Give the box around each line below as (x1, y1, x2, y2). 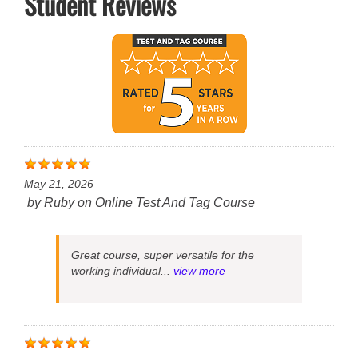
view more (173, 265, 225, 278)
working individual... (71, 265, 173, 278)
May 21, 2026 (24, 177, 93, 191)
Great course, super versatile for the (71, 249, 254, 262)
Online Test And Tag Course (95, 196, 255, 210)
